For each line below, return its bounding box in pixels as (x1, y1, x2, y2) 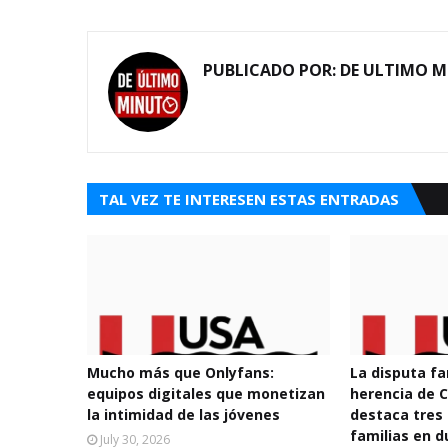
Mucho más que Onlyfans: (87, 363, 274, 382)
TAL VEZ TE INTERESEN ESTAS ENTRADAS (99, 189, 399, 209)
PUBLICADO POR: (203, 59, 336, 81)
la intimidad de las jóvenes (87, 405, 280, 424)
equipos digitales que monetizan (87, 384, 325, 403)
